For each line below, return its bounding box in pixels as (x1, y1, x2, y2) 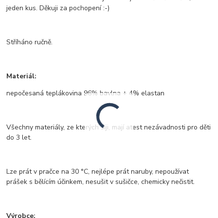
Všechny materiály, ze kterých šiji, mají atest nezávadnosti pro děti (6, 123, 211, 132)
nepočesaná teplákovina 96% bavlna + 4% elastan (6, 89, 165, 98)
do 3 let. (6, 133, 32, 143)
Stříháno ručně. (6, 37, 53, 47)
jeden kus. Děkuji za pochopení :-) (6, 3, 110, 13)
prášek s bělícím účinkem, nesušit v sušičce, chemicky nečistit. (6, 177, 195, 187)
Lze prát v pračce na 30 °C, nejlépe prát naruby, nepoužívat (6, 167, 189, 177)
